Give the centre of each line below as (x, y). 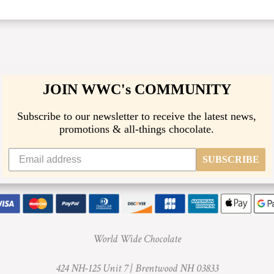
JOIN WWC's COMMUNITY (137, 90)
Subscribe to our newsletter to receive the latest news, (137, 117)
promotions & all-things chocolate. (137, 129)
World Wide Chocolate (137, 239)
